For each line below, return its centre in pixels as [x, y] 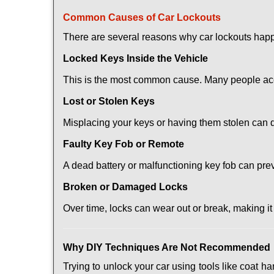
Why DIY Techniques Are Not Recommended [167, 247]
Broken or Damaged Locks [125, 187]
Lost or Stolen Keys [109, 101]
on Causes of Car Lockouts [157, 17]
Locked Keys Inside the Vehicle [135, 58]
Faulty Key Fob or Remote [124, 144]
